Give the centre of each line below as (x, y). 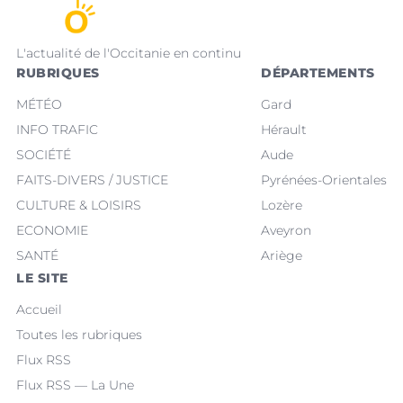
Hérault (284, 129)
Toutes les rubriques (79, 334)
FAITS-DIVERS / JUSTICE (92, 179)
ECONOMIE (52, 230)
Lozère (282, 205)
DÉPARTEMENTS (318, 72)
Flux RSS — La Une (75, 385)
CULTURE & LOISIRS (79, 205)
